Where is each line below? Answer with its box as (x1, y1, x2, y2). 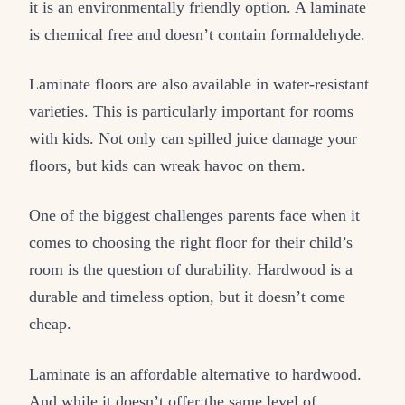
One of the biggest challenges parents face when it (29, 206, 360, 225)
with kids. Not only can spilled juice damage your (29, 129, 357, 148)
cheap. (29, 315, 71, 334)
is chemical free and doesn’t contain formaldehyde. (29, 25, 365, 44)
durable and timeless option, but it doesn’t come (29, 287, 345, 306)
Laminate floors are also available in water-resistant (29, 75, 369, 94)
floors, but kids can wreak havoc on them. (29, 156, 306, 175)
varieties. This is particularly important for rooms (29, 102, 353, 121)
